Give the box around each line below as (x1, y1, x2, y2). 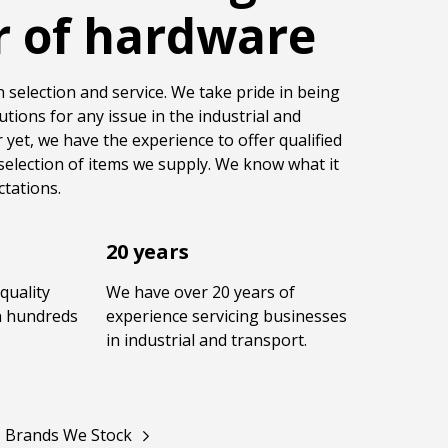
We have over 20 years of (105, 281, 295, 304)
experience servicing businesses (105, 305, 347, 328)
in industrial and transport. (105, 329, 307, 352)
